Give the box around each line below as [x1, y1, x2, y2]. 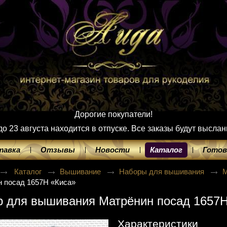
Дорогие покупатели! [74, 110, 153, 119]
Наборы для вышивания [119, 167, 207, 176]
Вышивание [60, 167, 103, 176]
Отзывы [41, 145, 75, 154]
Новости [95, 145, 130, 154]
